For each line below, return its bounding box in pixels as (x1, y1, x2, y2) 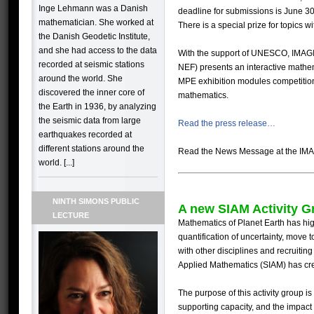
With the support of (178, 48, 251, 58)
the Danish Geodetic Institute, (39, 32, 150, 41)
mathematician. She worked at (39, 18, 153, 27)
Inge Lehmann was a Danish (39, 4, 148, 13)
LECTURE (53, 211, 89, 219)
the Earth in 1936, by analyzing (39, 102, 156, 111)
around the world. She (39, 74, 123, 83)
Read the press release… (178, 118, 275, 128)
